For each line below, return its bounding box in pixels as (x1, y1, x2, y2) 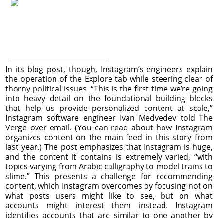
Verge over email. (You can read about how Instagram (5, 122, 213, 133)
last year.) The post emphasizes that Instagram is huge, (5, 141, 213, 152)
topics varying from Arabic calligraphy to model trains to (5, 161, 213, 172)
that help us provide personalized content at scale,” (5, 102, 213, 113)
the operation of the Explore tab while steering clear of (5, 73, 213, 84)
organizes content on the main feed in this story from (5, 131, 213, 143)
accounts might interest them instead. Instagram (5, 200, 213, 211)
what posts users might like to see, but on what (5, 190, 213, 201)
